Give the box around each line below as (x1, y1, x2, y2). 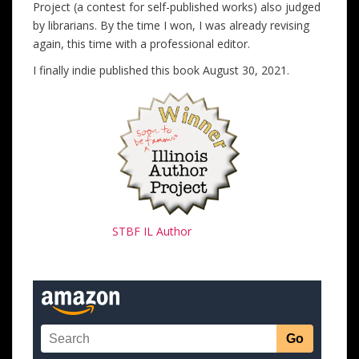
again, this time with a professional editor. (33, 35, 250, 51)
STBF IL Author (112, 223, 192, 239)
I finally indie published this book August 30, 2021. (33, 62, 289, 78)
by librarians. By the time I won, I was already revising (33, 17, 309, 33)
